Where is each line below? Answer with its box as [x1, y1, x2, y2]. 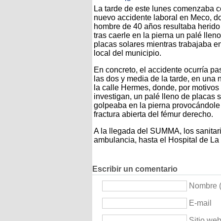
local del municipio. [94, 48, 161, 57]
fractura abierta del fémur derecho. [94, 110, 213, 118]
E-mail [189, 199, 212, 207]
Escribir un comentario [92, 165, 178, 174]
